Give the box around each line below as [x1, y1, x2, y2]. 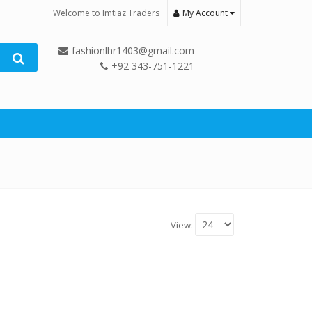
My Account [182, 7, 230, 19]
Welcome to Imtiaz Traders [53, 7, 159, 19]
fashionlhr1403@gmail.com [71, 44, 194, 57]
